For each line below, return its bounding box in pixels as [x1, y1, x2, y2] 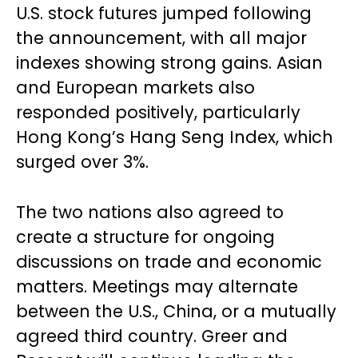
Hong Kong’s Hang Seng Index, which [16, 125, 333, 149]
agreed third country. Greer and [16, 324, 288, 348]
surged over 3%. [16, 149, 149, 173]
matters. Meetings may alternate [16, 274, 298, 298]
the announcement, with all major [16, 26, 307, 50]
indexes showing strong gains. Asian [16, 50, 323, 74]
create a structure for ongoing [16, 225, 275, 249]
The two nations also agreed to [16, 200, 284, 224]
